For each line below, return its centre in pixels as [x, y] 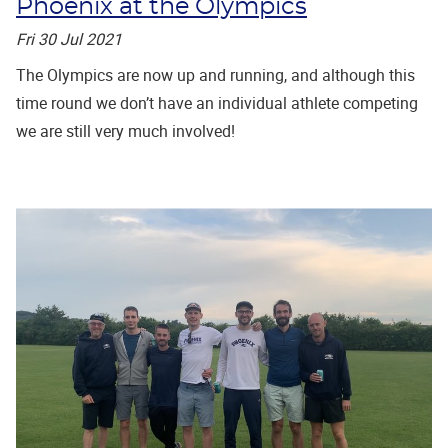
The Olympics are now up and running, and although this [215, 74]
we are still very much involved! [125, 130]
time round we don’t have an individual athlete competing [217, 102]
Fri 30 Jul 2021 [69, 38]
